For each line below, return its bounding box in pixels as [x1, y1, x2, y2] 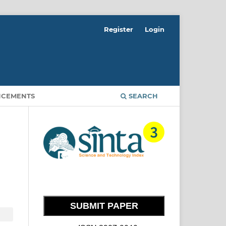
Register [104, 25, 134, 33]
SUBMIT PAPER [70, 201, 138, 211]
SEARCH [127, 91, 158, 100]
